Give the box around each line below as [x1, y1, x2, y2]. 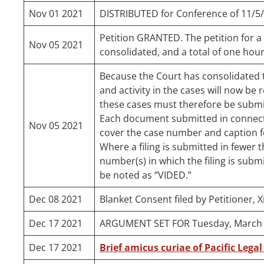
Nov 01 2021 [29, 7, 83, 21]
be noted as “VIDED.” [100, 169, 192, 182]
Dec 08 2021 [29, 193, 82, 206]
